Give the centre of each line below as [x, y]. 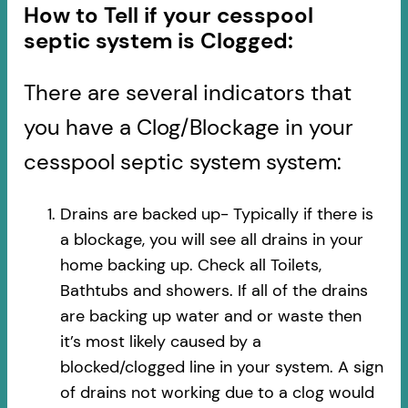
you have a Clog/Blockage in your [188, 127]
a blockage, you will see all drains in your [211, 239]
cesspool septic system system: [182, 161]
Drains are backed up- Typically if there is [216, 214]
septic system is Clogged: [158, 40]
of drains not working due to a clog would [217, 392]
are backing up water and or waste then [210, 316]
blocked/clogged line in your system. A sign [221, 367]
